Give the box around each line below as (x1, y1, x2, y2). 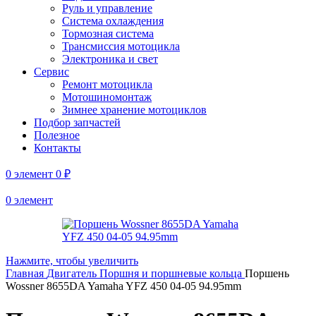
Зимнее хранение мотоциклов (62, 104, 207, 116)
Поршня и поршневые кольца (99, 267, 245, 279)
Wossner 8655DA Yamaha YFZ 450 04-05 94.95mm (6, 280, 241, 292)
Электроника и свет (62, 53, 158, 65)
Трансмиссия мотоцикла (62, 40, 180, 52)
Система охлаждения (62, 15, 164, 27)
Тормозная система (62, 28, 154, 39)
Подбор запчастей (34, 116, 121, 128)
